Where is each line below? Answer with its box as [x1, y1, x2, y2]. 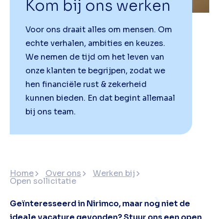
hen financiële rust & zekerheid [25, 79, 147, 90]
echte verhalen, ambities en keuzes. [25, 38, 165, 49]
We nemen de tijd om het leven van [25, 52, 164, 63]
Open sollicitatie [10, 176, 76, 187]
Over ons [45, 168, 81, 179]
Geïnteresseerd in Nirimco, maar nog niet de [10, 198, 190, 209]
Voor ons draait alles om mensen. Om [25, 24, 172, 35]
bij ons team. [25, 107, 78, 117]
